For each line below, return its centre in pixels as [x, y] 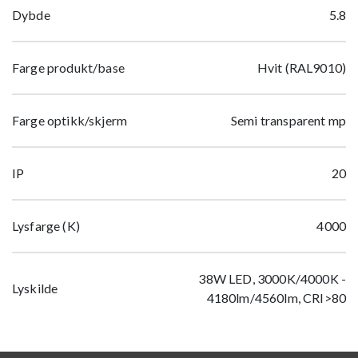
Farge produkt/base [68, 68]
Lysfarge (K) [46, 226]
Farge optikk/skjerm [70, 121]
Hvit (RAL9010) [301, 68]
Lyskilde [35, 288]
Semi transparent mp [288, 121]
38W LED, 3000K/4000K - [272, 279]
